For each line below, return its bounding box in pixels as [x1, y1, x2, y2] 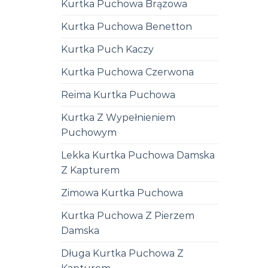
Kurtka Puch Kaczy [61, 43, 154, 55]
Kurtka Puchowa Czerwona [61, 66, 194, 78]
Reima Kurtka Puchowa [61, 89, 175, 100]
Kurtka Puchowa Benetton [61, 20, 192, 32]
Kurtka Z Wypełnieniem [61, 111, 175, 123]
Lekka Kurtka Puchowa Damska [61, 149, 215, 161]
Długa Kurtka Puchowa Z [61, 247, 184, 259]
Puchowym [61, 126, 117, 138]
